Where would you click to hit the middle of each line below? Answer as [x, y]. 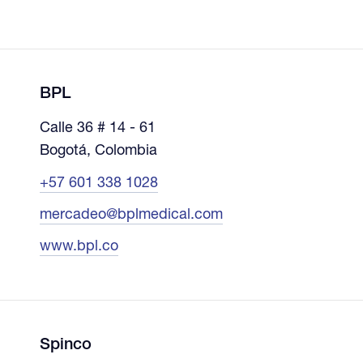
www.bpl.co [79, 247]
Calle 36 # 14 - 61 [97, 128]
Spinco [65, 346]
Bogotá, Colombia [98, 151]
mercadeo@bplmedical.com [131, 215]
